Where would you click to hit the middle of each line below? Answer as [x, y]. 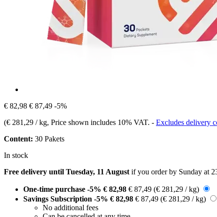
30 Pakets [49, 139]
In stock [16, 155]
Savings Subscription [59, 199]
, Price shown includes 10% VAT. [99, 122]
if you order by [154, 171]
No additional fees [70, 207]
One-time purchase [55, 189]
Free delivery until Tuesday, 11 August [67, 171]
